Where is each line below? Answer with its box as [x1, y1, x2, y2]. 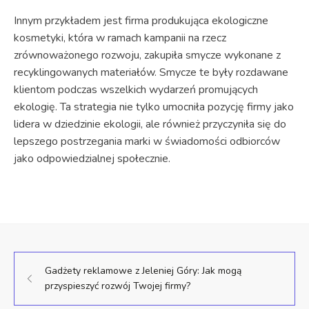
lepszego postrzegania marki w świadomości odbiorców [14, 133, 280, 149]
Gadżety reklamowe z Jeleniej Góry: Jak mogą [45, 263, 241, 277]
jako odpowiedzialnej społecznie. [14, 150, 170, 166]
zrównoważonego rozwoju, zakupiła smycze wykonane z [14, 47, 281, 63]
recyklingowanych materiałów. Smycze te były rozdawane [14, 64, 288, 80]
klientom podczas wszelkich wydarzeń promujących [14, 81, 258, 97]
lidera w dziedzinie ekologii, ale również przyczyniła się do [14, 116, 286, 132]
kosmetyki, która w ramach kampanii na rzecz [14, 30, 226, 46]
